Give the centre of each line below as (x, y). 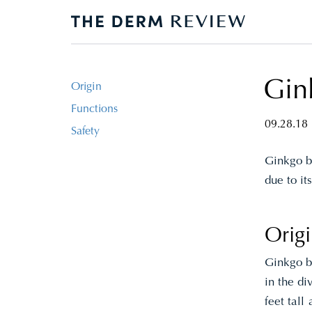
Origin (86, 87)
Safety (85, 132)
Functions (94, 109)
